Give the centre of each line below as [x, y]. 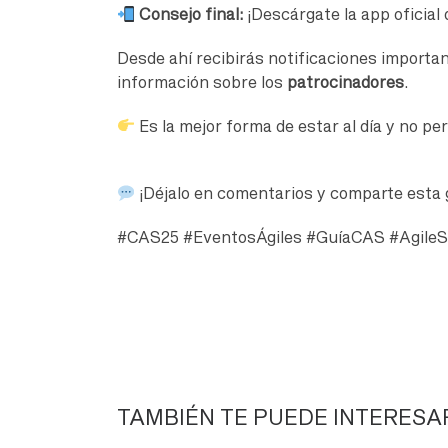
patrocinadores [345, 81]
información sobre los [202, 81]
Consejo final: [190, 14]
